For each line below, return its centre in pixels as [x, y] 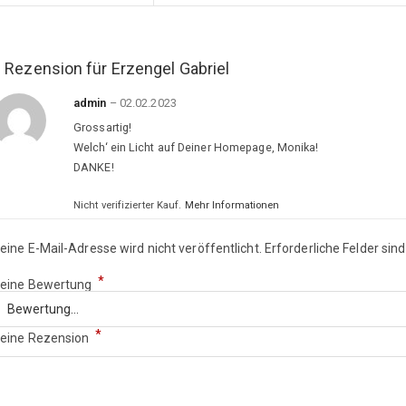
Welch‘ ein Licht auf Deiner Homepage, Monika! [196, 148]
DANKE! [94, 168]
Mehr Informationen [232, 205]
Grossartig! [103, 128]
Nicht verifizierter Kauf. [129, 205]
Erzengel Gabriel [170, 69]
